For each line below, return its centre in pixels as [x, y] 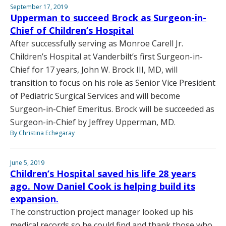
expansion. [34, 199]
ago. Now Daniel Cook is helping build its [103, 186]
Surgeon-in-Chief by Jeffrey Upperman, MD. [93, 122]
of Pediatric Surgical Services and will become [95, 96]
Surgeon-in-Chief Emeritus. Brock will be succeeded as [112, 109]
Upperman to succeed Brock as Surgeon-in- [108, 17]
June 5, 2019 [27, 162]
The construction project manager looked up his [102, 212]
